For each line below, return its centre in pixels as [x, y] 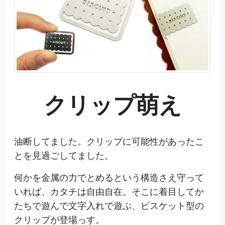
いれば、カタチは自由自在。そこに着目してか [109, 191]
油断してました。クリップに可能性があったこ [109, 141]
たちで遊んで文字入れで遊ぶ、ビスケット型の [109, 205]
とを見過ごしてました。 [64, 155]
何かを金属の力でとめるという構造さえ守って [109, 177]
